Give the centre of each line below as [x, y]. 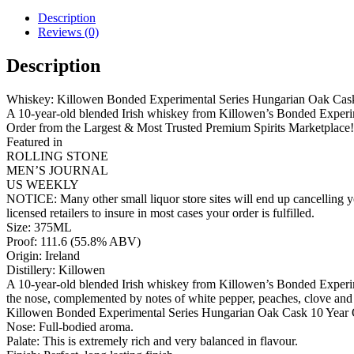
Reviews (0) [68, 32]
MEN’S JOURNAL [57, 170]
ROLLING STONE [57, 156]
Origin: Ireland [43, 255]
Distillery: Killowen [56, 269]
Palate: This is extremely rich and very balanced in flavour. [152, 341]
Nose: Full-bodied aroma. [70, 326]
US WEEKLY [43, 184]
